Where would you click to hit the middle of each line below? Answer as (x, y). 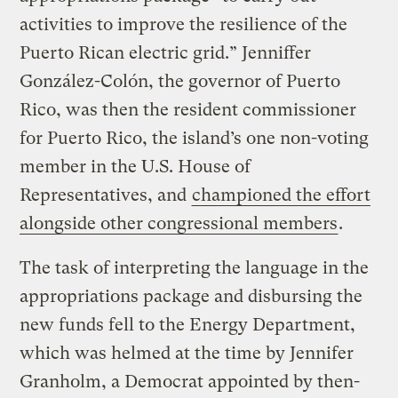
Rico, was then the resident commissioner (188, 109)
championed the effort (282, 195)
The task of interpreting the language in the (195, 267)
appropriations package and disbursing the (191, 296)
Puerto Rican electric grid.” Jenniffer (166, 52)
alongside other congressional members (179, 223)
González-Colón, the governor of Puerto (180, 81)
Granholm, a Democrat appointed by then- (190, 381)
